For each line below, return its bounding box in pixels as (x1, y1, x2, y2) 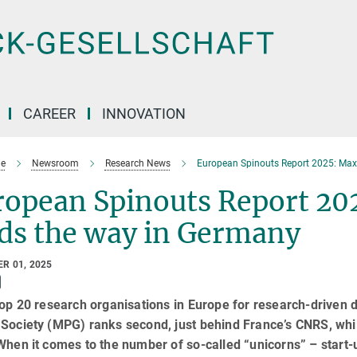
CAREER (23, 105, 76, 122)
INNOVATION (102, 105, 186, 122)
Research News (104, 158, 171, 169)
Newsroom (31, 158, 79, 169)
